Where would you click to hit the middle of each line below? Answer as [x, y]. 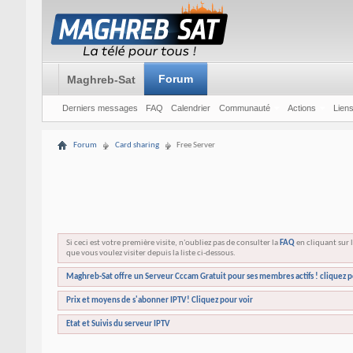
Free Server [195, 145]
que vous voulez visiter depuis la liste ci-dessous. [150, 253]
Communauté [244, 108]
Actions [301, 108]
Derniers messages [100, 108]
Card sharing [137, 145]
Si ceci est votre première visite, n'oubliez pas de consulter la [173, 243]
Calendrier [190, 108]
